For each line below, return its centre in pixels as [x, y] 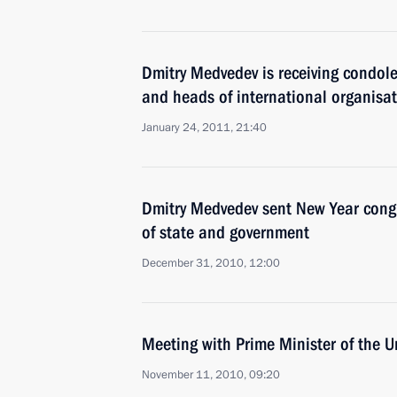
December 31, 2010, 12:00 [211, 263]
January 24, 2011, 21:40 [204, 128]
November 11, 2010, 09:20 [211, 375]
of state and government [226, 232]
